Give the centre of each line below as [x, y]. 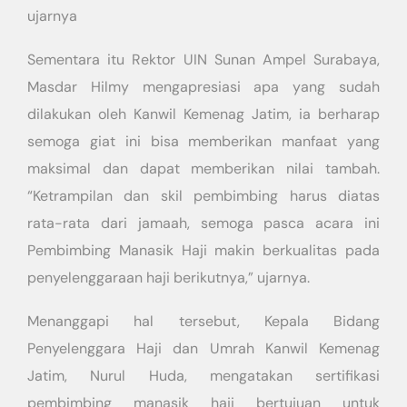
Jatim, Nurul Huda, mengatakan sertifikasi [203, 376]
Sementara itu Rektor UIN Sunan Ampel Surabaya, [203, 60]
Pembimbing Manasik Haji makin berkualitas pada [203, 250]
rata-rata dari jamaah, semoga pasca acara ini [203, 223]
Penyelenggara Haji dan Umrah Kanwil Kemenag [203, 348]
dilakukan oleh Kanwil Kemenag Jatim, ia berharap [203, 114]
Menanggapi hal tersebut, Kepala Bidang [203, 321]
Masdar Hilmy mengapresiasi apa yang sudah [203, 87]
